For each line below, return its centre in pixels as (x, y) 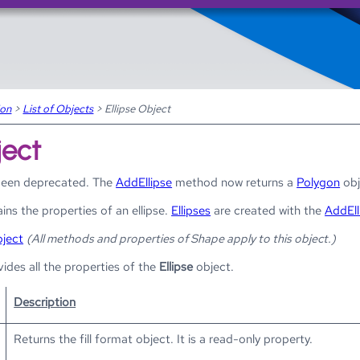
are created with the (268, 211)
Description (45, 302)
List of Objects (58, 108)
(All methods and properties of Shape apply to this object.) (182, 239)
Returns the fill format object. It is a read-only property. (164, 339)
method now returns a (235, 182)
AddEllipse (144, 182)
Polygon (319, 182)
